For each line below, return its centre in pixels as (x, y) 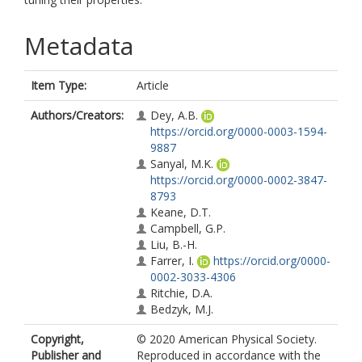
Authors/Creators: (77, 115)
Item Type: (59, 85)
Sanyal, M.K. (182, 164)
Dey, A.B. (174, 115)
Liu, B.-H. (174, 244)
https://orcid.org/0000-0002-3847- (239, 180)
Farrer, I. (172, 261)
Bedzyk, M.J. (182, 309)
